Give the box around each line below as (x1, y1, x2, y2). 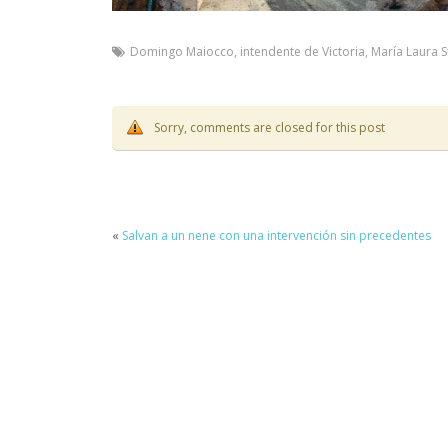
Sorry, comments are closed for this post (154, 118, 385, 136)
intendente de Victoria (240, 42, 365, 60)
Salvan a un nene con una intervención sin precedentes (122, 227, 431, 245)
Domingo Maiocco (130, 42, 234, 60)
